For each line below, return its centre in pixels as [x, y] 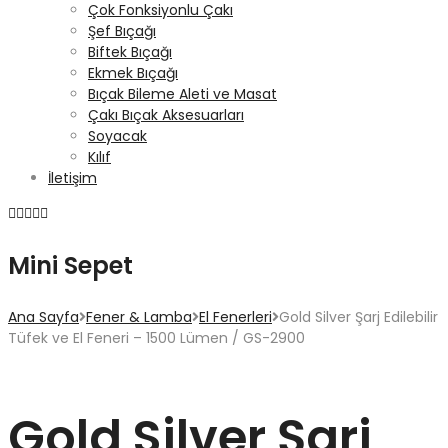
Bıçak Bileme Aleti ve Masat [182, 94]
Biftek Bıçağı [130, 52]
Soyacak [117, 136]
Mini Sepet [70, 265]
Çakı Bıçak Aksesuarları [166, 115]
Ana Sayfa [43, 317]
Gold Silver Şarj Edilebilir [358, 317]
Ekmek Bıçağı [133, 73]
